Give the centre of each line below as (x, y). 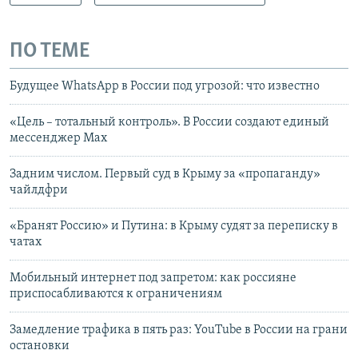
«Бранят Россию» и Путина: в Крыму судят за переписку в (174, 227)
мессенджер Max (58, 139)
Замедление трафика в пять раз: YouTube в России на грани (179, 330)
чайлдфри (39, 191)
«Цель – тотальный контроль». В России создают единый (169, 123)
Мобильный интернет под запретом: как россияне (153, 278)
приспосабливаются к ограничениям (116, 294)
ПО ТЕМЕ (50, 51)
